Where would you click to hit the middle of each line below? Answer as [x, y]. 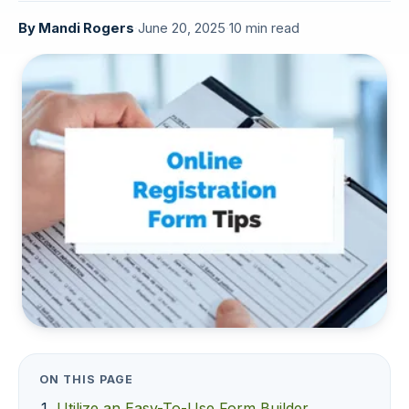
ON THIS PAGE [86, 379]
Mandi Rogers [86, 28]
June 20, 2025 [182, 28]
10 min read [264, 28]
